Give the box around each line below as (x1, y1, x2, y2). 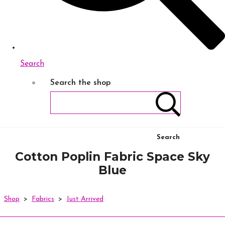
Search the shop (50, 79, 110, 87)
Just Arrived (66, 195, 103, 203)
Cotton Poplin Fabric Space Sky (15, 150, 210, 164)
